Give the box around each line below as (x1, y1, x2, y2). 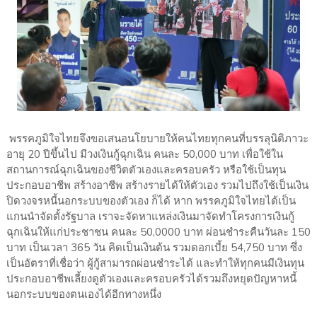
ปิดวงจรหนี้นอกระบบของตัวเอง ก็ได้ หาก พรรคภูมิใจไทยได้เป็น (6, 194, 296, 209)
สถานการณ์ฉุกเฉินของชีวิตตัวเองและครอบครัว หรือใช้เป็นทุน (6, 163, 286, 178)
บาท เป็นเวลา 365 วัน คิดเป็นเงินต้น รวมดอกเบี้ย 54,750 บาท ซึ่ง (6, 241, 302, 255)
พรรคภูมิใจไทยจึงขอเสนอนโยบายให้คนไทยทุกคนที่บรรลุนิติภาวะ (6, 132, 309, 146)
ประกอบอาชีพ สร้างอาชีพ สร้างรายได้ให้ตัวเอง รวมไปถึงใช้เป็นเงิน (6, 178, 309, 193)
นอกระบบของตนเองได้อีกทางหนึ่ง (6, 287, 161, 302)
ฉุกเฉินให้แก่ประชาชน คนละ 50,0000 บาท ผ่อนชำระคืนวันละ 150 (6, 225, 311, 240)
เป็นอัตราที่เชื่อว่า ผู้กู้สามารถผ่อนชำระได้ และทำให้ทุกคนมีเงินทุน (6, 256, 304, 271)
